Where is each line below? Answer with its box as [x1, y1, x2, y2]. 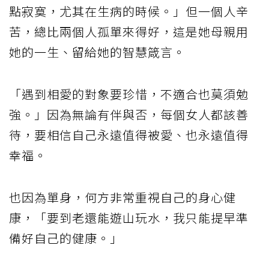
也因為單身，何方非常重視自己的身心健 [9, 188, 236, 206]
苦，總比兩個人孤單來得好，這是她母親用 [9, 22, 249, 40]
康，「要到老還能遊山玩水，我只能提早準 [9, 208, 249, 226]
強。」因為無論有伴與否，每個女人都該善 [9, 105, 249, 123]
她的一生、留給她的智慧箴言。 [9, 43, 186, 61]
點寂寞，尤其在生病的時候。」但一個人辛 [9, 2, 249, 20]
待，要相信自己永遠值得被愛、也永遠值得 [9, 125, 249, 144]
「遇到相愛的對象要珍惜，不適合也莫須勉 [9, 85, 249, 103]
